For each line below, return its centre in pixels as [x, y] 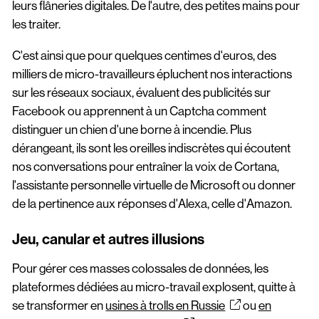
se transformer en [59, 305]
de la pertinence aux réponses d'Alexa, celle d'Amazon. [152, 203]
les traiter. [37, 25]
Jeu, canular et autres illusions [109, 238]
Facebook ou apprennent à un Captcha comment [140, 111]
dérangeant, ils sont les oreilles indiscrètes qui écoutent [152, 148]
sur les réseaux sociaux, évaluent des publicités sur [142, 92]
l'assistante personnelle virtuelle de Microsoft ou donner [154, 185]
